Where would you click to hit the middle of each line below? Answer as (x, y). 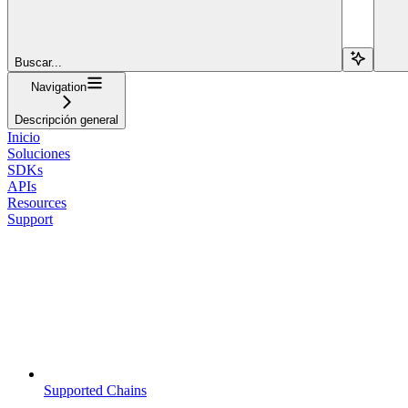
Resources (37, 202)
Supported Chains (95, 390)
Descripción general (66, 119)
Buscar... (38, 62)
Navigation (58, 87)
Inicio (24, 137)
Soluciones (39, 153)
